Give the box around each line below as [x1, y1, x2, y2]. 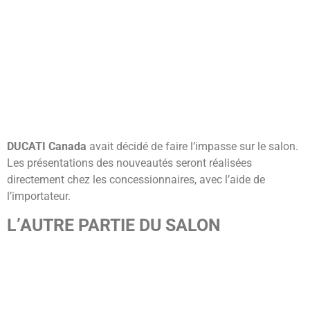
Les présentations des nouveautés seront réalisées [7, 156, 252, 170]
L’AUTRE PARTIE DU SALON [7, 215, 221, 235]
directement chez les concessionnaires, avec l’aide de [7, 173, 265, 187]
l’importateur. [7, 190, 71, 203]
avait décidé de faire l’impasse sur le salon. [86, 140, 298, 154]
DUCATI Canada [7, 140, 86, 154]
